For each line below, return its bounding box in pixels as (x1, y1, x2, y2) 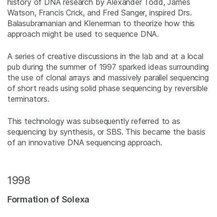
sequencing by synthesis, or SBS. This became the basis (7, 127, 205, 137)
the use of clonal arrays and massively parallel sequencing (7, 73, 209, 83)
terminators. (7, 94, 49, 104)
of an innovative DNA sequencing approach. (7, 138, 162, 148)
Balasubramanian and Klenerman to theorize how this (7, 18, 195, 29)
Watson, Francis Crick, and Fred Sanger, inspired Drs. (7, 8, 192, 18)
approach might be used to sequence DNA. (7, 29, 159, 39)
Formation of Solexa (7, 194, 90, 205)
